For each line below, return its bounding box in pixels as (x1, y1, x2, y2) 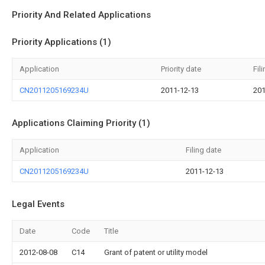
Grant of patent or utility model (104, 248, 208, 257)
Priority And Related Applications (12, 9, 151, 20)
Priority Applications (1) (12, 37, 111, 47)
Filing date (186, 146, 221, 154)
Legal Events (12, 199, 64, 209)
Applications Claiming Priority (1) (12, 118, 150, 128)
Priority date (161, 64, 201, 73)
